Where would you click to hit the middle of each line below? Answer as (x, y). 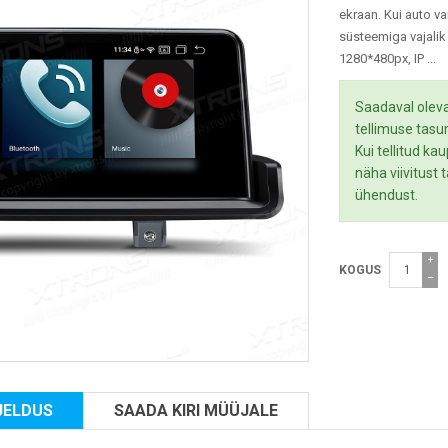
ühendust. (386, 195)
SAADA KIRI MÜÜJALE (196, 410)
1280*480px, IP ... (387, 58)
